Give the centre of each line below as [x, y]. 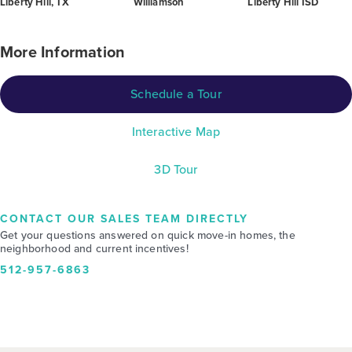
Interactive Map [176, 131]
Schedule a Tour [176, 93]
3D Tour [176, 169]
